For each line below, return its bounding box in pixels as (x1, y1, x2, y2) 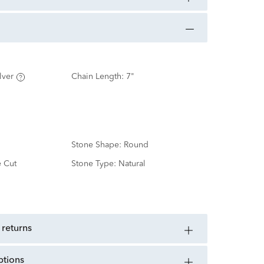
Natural (118, 160, 146, 169)
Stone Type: (71, 160, 118, 169)
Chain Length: (71, 72, 126, 81)
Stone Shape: (71, 141, 124, 150)
